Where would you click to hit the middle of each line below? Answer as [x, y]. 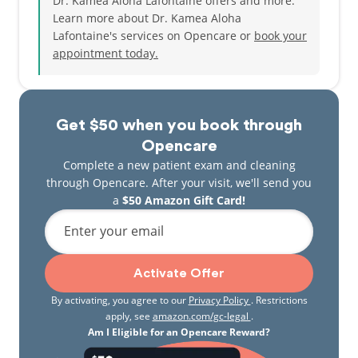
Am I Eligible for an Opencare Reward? [179, 332]
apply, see [129, 316]
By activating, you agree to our [119, 300]
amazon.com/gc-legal [201, 316]
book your [280, 36]
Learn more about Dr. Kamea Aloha [147, 18]
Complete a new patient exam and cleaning [179, 165]
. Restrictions [279, 300]
